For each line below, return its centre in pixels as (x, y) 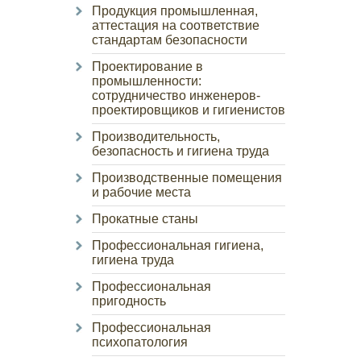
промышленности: (147, 81)
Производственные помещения (187, 178)
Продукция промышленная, (175, 11)
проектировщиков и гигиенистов (189, 110)
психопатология (140, 342)
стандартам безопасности (170, 40)
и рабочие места (141, 192)
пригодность (129, 301)
